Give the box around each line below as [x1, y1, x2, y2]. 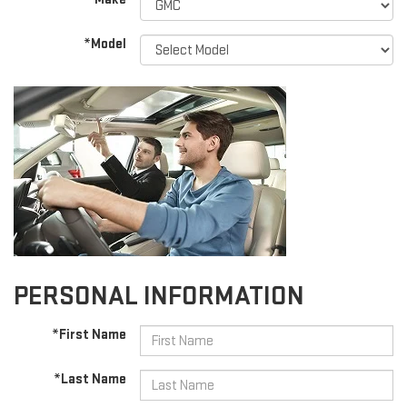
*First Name [52, 326, 127, 344]
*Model [84, 35, 127, 54]
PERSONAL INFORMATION [14, 280, 304, 313]
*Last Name [54, 371, 127, 389]
